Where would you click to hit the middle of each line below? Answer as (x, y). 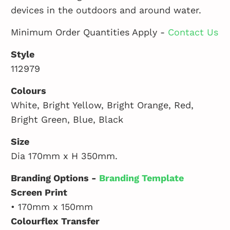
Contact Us (193, 32)
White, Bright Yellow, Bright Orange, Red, (102, 105)
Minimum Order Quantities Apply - (90, 32)
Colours (30, 90)
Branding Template (140, 178)
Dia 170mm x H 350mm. (64, 156)
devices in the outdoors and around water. (106, 10)
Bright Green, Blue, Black (67, 119)
